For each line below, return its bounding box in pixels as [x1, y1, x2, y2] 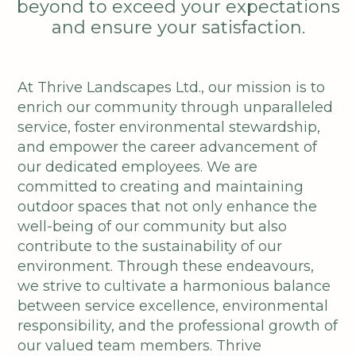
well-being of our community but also [17, 218, 288, 235]
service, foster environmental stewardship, [17, 118, 321, 136]
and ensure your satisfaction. [51, 17, 305, 38]
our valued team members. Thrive [17, 337, 262, 354]
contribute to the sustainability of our [17, 238, 283, 255]
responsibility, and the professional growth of [17, 317, 339, 335]
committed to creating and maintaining [17, 178, 304, 195]
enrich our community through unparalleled [17, 99, 334, 116]
